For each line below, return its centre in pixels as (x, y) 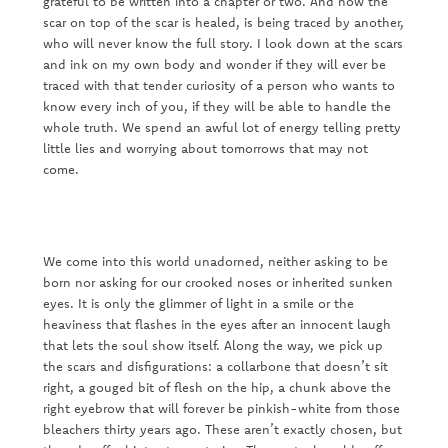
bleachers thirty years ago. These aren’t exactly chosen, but (222, 429)
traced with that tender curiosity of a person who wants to (218, 85)
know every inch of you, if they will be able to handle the (216, 106)
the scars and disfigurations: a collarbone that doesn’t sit (215, 366)
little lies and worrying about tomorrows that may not (205, 148)
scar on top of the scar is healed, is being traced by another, (223, 22)
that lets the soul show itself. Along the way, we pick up (212, 345)
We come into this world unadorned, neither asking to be (215, 261)
